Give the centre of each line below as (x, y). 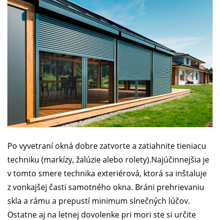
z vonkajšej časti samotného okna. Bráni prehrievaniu (106, 187)
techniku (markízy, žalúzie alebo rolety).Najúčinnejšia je (108, 159)
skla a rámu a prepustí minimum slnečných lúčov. (99, 201)
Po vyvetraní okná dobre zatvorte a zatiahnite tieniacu (107, 146)
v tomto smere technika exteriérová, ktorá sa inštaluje (107, 173)
